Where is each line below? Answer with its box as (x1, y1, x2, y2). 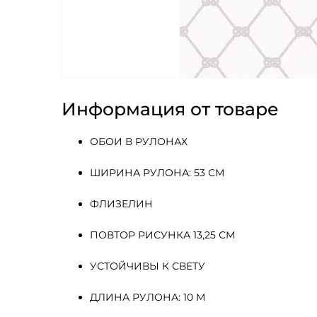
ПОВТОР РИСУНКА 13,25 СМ (90, 229, 235, 241)
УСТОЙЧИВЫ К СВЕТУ (90, 260, 205, 272)
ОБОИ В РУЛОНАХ (90, 135, 188, 148)
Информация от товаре (62, 98, 279, 120)
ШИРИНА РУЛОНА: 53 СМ (90, 166, 224, 179)
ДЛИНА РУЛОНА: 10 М (90, 291, 205, 304)
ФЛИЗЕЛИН (90, 197, 156, 210)
